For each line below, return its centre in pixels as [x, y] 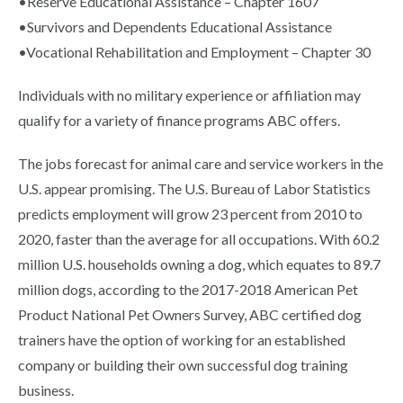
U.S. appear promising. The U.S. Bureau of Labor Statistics [194, 189]
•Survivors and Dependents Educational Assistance [175, 27]
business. [46, 390]
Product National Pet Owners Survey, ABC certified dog [190, 315]
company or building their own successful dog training [183, 365]
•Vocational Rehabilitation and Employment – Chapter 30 [194, 52]
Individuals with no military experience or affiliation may [189, 95]
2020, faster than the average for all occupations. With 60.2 [199, 239]
